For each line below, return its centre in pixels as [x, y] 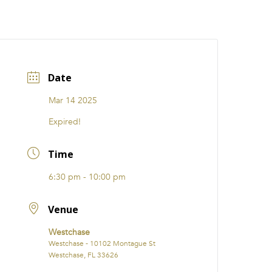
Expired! [65, 122]
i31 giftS [95, 20]
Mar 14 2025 [73, 101]
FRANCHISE [186, 20]
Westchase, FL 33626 [84, 255]
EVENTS [53, 20]
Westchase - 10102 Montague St [102, 243]
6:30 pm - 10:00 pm [87, 177]
